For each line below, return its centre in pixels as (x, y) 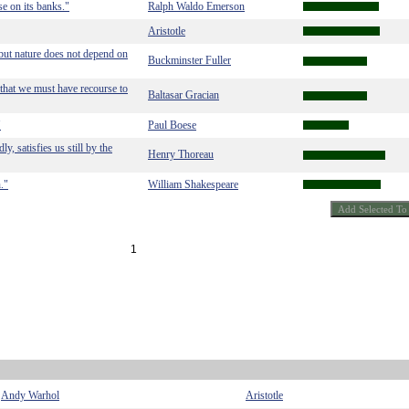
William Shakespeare (193, 184)
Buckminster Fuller (189, 60)
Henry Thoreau (181, 154)
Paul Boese (172, 125)
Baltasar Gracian (184, 95)
